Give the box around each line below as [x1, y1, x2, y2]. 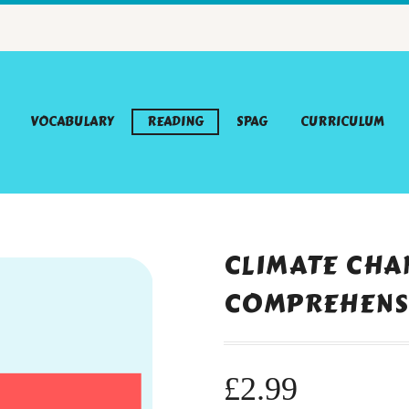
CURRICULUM [300, 112, 384, 131]
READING [147, 112, 204, 131]
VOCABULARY [30, 112, 114, 131]
